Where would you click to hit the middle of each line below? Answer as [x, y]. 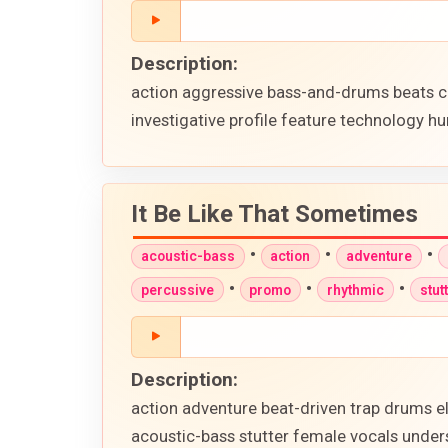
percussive [177, 289]
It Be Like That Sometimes [274, 214]
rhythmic [355, 289]
